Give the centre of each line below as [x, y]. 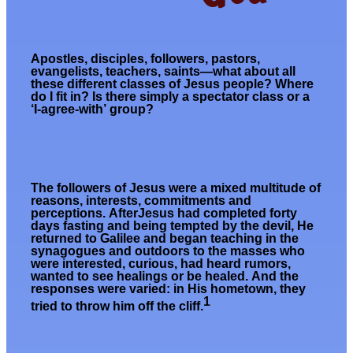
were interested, [80, 264]
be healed [215, 277]
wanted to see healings [101, 277]
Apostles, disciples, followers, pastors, [146, 59]
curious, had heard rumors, [210, 264]
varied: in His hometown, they [218, 289]
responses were [80, 289]
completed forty [251, 214]
